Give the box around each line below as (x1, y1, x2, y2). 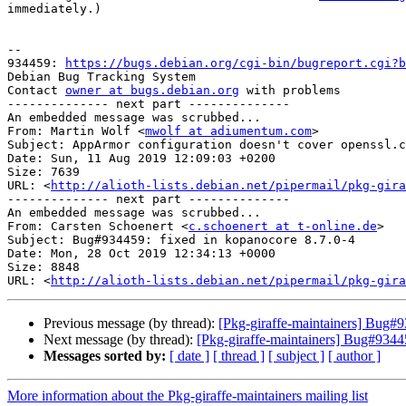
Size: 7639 (7, 165, 80, 179)
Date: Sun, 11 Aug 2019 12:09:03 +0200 (7, 151, 275, 166)
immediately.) (7, 2, 101, 16)
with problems (239, 83, 341, 98)
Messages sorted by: (43, 348, 166, 364)
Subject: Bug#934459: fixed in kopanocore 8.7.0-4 (7, 233, 355, 247)
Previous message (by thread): (43, 315, 218, 332)
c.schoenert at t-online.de (188, 219, 377, 234)
